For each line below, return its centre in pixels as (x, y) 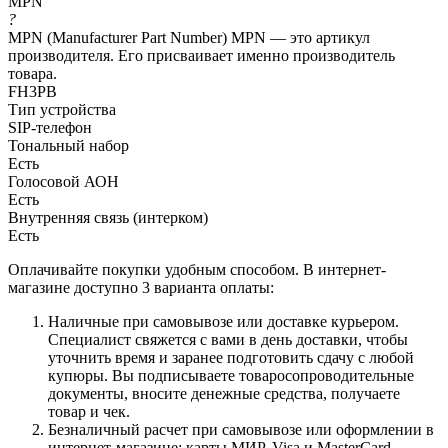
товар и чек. (89, 411)
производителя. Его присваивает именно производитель (201, 55)
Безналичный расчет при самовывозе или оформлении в (241, 429)
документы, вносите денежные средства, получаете (224, 393)
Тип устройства (62, 109)
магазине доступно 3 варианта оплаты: (141, 287)
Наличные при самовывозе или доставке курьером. (223, 321)
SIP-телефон (50, 127)
